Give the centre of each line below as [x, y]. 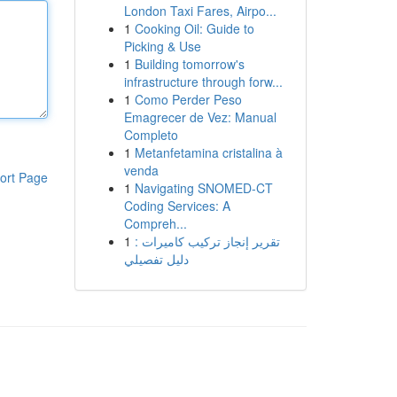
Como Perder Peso [188, 99]
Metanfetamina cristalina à [208, 152]
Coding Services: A [177, 206]
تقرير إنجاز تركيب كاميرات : [207, 241]
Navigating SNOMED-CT [203, 188]
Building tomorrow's [189, 64]
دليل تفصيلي [156, 259]
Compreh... [155, 223]
